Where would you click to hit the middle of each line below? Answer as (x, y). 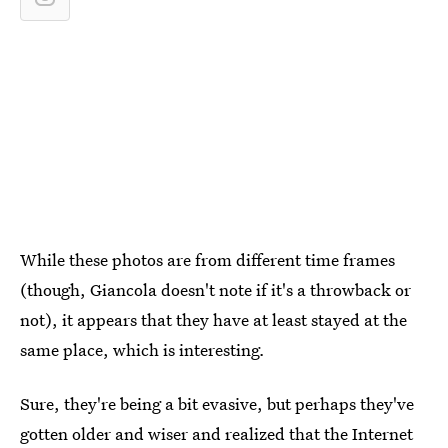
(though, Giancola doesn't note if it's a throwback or (215, 289)
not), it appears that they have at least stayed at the (213, 319)
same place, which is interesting (140, 349)
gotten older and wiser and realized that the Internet (216, 433)
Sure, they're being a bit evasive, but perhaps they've (217, 403)
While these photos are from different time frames (207, 259)
